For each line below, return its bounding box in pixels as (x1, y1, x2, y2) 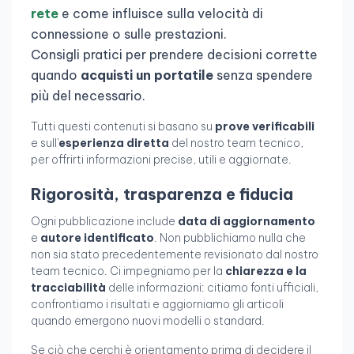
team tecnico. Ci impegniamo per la (31, 264, 225, 279)
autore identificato (40, 231, 154, 246)
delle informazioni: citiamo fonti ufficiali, (106, 281, 318, 296)
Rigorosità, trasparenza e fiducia (31, 184, 293, 205)
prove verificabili (215, 119, 314, 134)
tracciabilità (31, 281, 106, 296)
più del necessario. (31, 88, 145, 104)
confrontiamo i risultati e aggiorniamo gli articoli (31, 297, 284, 312)
